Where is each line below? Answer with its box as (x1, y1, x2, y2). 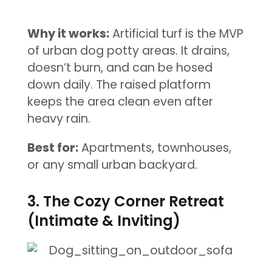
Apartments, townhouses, (78, 139, 231, 156)
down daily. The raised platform (27, 76, 211, 93)
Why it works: (27, 25, 109, 42)
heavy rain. (27, 110, 90, 127)
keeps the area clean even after (27, 93, 213, 110)
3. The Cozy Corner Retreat (27, 191, 224, 211)
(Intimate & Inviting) (27, 210, 180, 231)
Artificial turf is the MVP (109, 25, 243, 42)
